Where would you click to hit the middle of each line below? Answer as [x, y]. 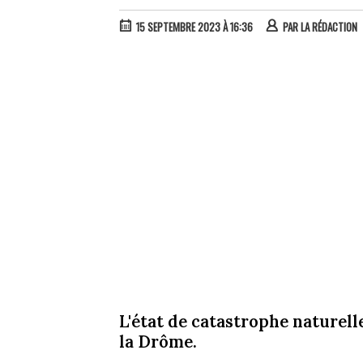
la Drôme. [158, 341]
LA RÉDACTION [329, 27]
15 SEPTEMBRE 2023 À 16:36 [194, 27]
